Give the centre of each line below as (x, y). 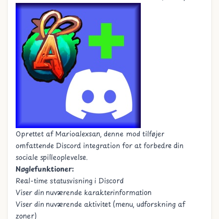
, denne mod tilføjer (132, 134)
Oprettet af (35, 134)
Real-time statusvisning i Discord (70, 181)
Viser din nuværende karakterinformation (84, 192)
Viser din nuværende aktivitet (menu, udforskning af (100, 204)
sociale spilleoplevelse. (52, 157)
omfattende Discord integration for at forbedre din (100, 145)
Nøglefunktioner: (45, 169)
